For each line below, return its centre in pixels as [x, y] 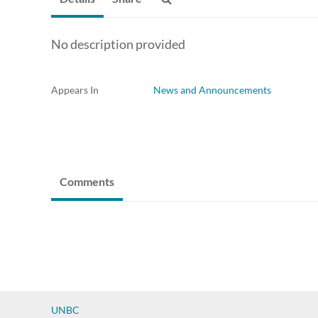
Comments [87, 182]
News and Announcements [212, 90]
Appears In [75, 90]
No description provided [118, 44]
